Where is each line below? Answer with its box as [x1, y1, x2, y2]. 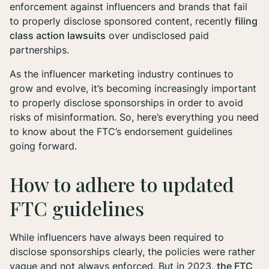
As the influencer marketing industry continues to [10, 68, 234, 80]
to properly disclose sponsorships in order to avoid [10, 97, 243, 109]
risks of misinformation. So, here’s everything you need [10, 111, 259, 124]
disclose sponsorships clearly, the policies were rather [10, 246, 255, 258]
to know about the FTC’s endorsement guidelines [10, 125, 232, 138]
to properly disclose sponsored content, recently [10, 15, 235, 28]
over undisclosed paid [106, 29, 209, 42]
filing [235, 15, 258, 28]
